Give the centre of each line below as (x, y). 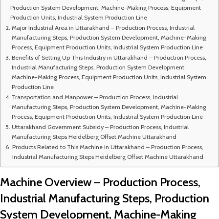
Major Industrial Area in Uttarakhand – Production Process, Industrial (103, 28)
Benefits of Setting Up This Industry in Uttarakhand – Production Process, (109, 57)
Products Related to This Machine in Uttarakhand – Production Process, (108, 147)
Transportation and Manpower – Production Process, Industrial (95, 97)
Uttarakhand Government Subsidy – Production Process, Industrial (100, 127)
